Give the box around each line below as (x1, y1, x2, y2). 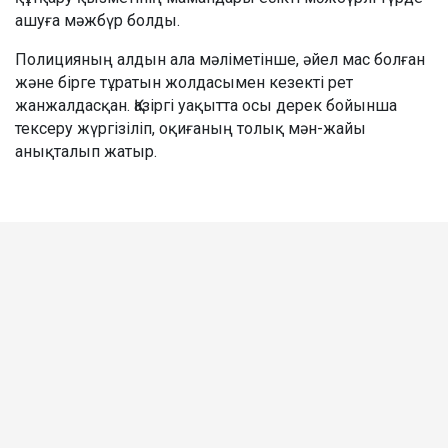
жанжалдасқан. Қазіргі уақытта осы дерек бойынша (15, 95, 397, 115)
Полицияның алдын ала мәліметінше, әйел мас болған (15, 49, 425, 69)
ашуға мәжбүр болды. (15, 10, 180, 30)
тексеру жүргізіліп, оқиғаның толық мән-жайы (15, 118, 366, 138)
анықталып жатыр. (15, 141, 157, 161)
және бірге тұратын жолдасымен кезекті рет (15, 72, 353, 92)
